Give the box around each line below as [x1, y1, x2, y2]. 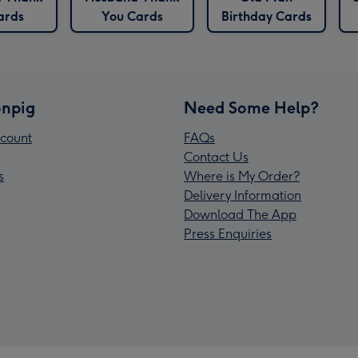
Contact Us [184, 149, 249, 165]
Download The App [184, 207, 296, 223]
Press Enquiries [184, 226, 272, 242]
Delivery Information [184, 188, 301, 204]
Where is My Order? [184, 169, 300, 185]
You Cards [101, 9, 163, 25]
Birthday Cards [221, 9, 312, 25]
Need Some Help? [184, 98, 319, 118]
